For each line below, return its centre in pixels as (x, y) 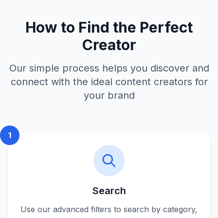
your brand (109, 95)
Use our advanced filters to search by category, (109, 209)
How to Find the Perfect (109, 27)
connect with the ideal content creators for (109, 82)
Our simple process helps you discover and (109, 68)
